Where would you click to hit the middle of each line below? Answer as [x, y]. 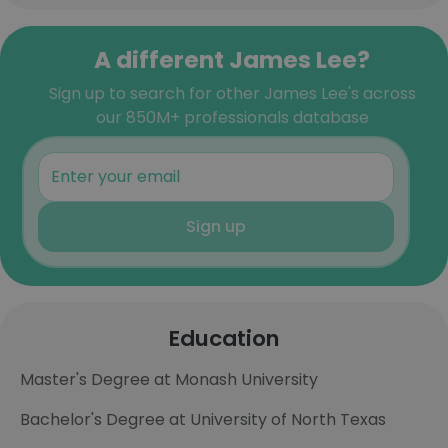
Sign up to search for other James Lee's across [232, 93]
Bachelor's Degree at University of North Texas [203, 419]
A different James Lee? [232, 59]
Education [224, 338]
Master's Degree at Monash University [169, 379]
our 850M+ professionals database [232, 117]
